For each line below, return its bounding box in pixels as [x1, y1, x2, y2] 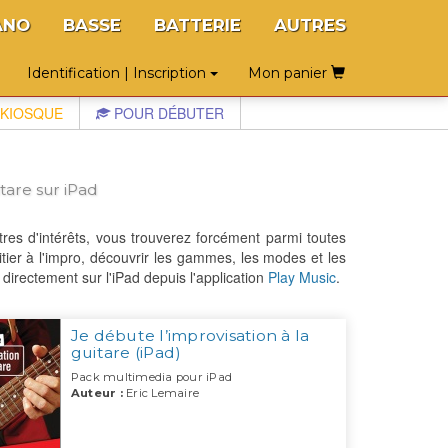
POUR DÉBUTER [110, 103, 224, 123]
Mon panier [248, 64, 331, 82]
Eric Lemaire [122, 386, 200, 401]
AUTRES [274, 15, 346, 35]
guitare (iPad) [70, 343, 182, 363]
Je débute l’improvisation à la [70, 326, 310, 346]
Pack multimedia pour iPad [70, 370, 233, 385]
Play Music [267, 267, 336, 288]
